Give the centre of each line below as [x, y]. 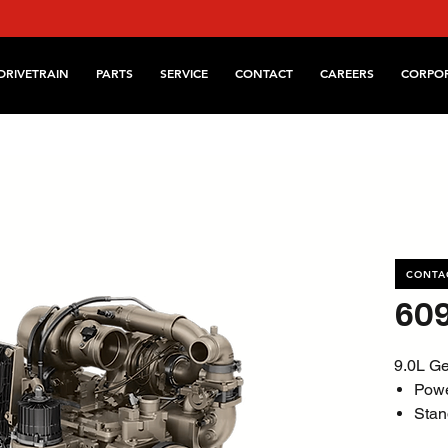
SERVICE [184, 73]
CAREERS [347, 73]
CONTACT [264, 73]
